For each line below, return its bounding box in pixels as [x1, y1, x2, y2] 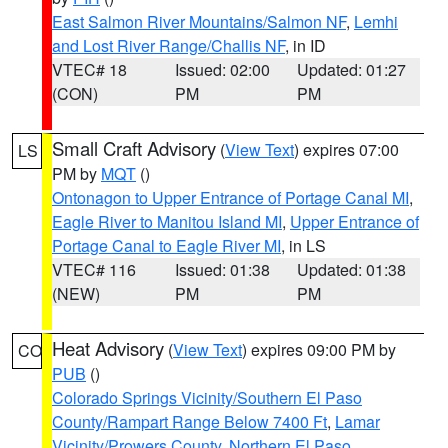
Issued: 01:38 [174, 258, 270, 281]
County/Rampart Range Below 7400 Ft [52, 410, 327, 433]
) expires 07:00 [294, 138, 399, 161]
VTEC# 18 [52, 58, 127, 81]
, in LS [281, 234, 326, 257]
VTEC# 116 [52, 258, 136, 281]
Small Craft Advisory [52, 135, 216, 161]
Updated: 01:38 [297, 258, 407, 281]
